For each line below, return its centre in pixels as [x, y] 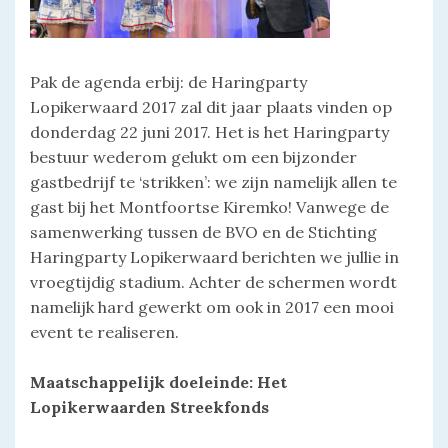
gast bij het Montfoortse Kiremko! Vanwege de [209, 207]
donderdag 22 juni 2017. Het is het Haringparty [209, 132]
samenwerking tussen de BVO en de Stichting [203, 232]
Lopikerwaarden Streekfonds [151, 407]
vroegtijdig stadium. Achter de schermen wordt [213, 282]
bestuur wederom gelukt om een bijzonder [193, 157]
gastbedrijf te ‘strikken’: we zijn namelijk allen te [213, 182]
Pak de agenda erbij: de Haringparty [168, 82]
